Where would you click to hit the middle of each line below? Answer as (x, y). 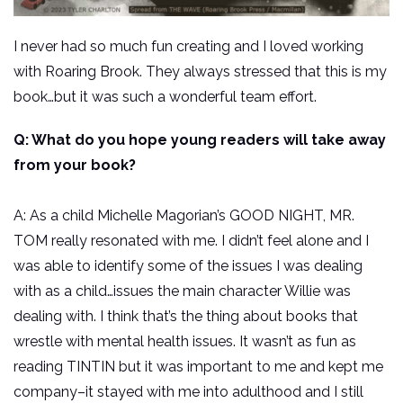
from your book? (75, 165)
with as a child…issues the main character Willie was (182, 291)
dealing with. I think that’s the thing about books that (186, 316)
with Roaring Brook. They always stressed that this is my (200, 71)
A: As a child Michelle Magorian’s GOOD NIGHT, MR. (184, 215)
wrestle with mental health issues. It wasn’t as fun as (185, 341)
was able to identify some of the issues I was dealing (188, 265)
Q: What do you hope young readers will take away (200, 139)
